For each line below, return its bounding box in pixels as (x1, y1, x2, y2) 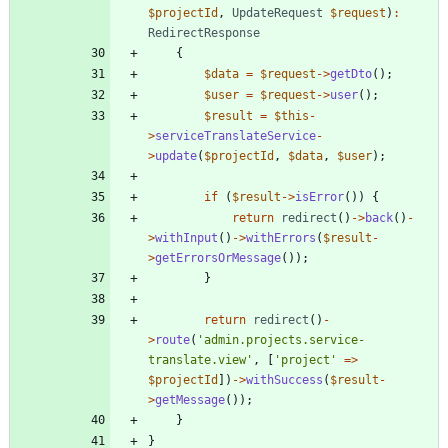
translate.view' (148, 352, 253, 367)
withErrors (246, 230, 316, 245)
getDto (330, 66, 372, 81)
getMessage (155, 392, 225, 407)
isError (295, 189, 344, 204)
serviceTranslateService (155, 128, 316, 143)
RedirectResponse (148, 25, 260, 40)
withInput (155, 230, 218, 245)
